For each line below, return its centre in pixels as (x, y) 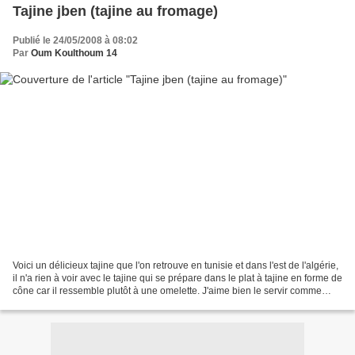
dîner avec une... (48, 303)
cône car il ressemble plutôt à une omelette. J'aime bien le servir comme (167, 290)
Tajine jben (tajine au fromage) (115, 11)
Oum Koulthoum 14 (74, 53)
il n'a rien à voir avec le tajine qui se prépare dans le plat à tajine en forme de (177, 278)
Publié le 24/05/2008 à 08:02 (75, 41)
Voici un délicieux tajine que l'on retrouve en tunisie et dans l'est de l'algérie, (176, 265)
